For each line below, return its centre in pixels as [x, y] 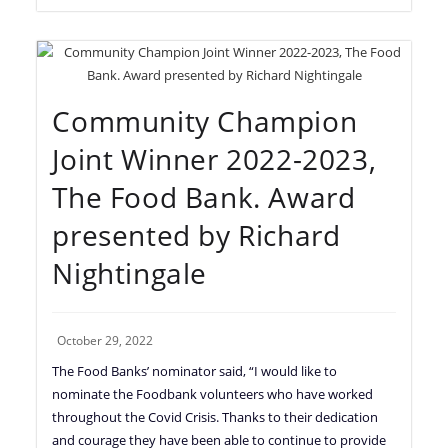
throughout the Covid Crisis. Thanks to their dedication [215, 416]
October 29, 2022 [105, 340]
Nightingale [130, 272]
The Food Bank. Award [204, 196]
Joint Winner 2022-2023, [214, 158]
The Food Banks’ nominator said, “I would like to [195, 370]
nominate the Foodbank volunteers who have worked [213, 393]
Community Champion [205, 120]
